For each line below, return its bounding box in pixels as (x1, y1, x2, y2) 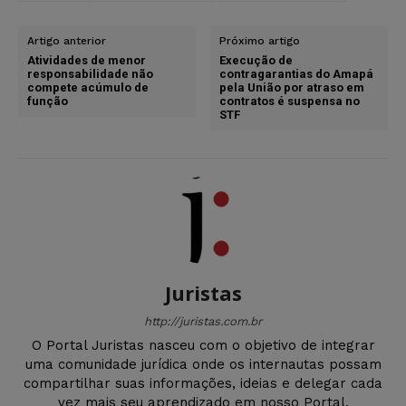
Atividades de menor (27, 53, 146, 67)
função (27, 93, 68, 108)
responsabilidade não (27, 66, 153, 81)
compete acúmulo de (27, 80, 149, 94)
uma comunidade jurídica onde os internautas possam (24, 355, 382, 372)
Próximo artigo (219, 34, 301, 47)
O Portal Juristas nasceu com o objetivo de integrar (31, 336, 375, 353)
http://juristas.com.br (144, 314, 262, 328)
